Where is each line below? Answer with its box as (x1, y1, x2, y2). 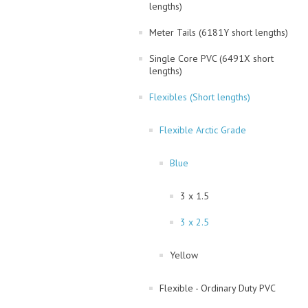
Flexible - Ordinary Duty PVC (159, 282, 276, 294)
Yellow (170, 249, 198, 261)
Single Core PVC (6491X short (149, 52, 274, 65)
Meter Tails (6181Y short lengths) (149, 26, 288, 38)
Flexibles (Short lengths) (149, 91, 250, 103)
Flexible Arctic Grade (159, 124, 246, 136)
